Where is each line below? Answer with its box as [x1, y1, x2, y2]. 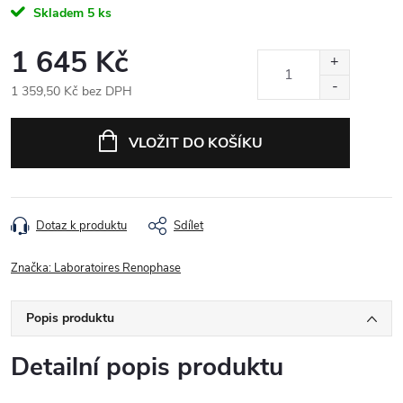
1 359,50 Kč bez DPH [11, 82, 132, 100]
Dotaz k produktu [36, 217, 127, 234]
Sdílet [174, 217, 203, 234]
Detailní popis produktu [11, 349, 283, 384]
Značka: [11, 259, 54, 276]
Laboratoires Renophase [54, 259, 181, 276]
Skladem [30, 4, 84, 22]
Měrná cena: [10, 101, 77, 119]
